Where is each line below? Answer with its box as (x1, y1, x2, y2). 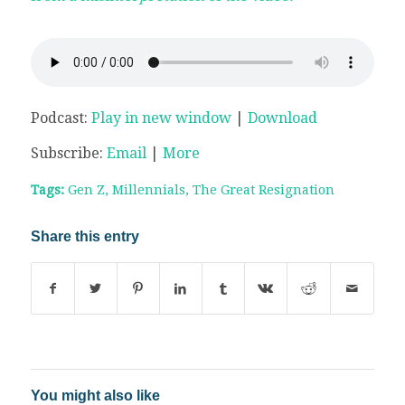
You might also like (30, 387, 160, 403)
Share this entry (30, 228, 139, 244)
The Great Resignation (192, 182, 334, 197)
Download (247, 108, 317, 127)
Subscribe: (30, 145, 107, 163)
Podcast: (30, 108, 91, 127)
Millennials (111, 182, 185, 197)
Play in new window (90, 108, 231, 127)
